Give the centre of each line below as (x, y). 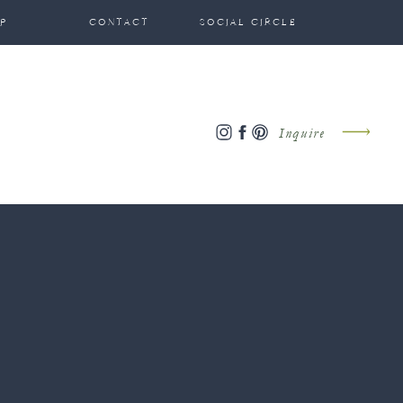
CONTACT (120, 22)
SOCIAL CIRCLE (248, 22)
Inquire (304, 133)
